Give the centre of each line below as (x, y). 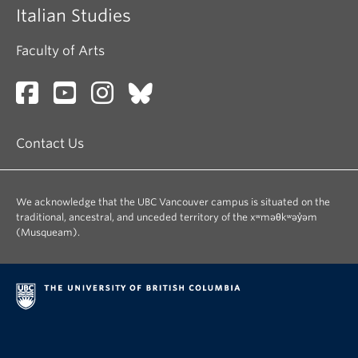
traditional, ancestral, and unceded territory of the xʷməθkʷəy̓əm (167, 217)
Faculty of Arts (60, 51)
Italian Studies (74, 16)
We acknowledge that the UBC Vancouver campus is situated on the (173, 202)
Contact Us (50, 143)
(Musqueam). (48, 232)
